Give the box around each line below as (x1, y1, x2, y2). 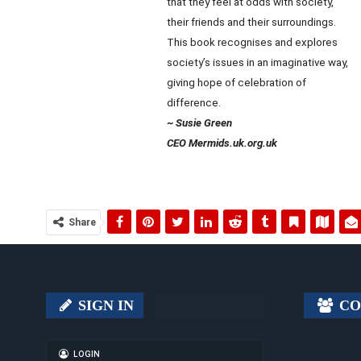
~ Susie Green (167, 117, 232, 129)
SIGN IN (74, 297, 134, 313)
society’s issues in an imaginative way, (167, 56, 348, 68)
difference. (167, 97, 221, 109)
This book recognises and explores (167, 36, 338, 48)
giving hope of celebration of (167, 77, 306, 89)
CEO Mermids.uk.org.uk (167, 137, 277, 149)
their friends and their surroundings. (167, 16, 336, 28)
